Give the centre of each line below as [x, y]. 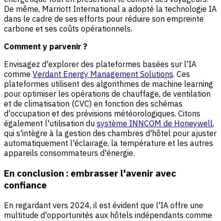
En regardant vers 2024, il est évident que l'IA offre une [104, 205]
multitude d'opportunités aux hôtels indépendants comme [108, 215]
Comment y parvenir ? [46, 47]
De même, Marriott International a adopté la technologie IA [110, 9]
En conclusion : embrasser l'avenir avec [90, 173]
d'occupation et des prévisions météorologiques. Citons [102, 114]
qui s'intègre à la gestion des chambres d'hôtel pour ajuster [110, 133]
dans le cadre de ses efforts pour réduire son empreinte [104, 19]
